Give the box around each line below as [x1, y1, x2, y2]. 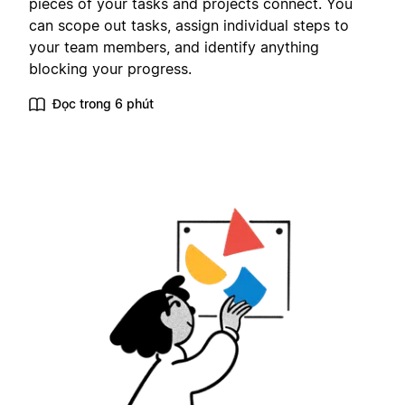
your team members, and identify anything [29, 38, 319, 57]
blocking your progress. [29, 60, 192, 79]
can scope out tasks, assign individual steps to [29, 16, 349, 35]
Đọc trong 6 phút [52, 96, 154, 112]
